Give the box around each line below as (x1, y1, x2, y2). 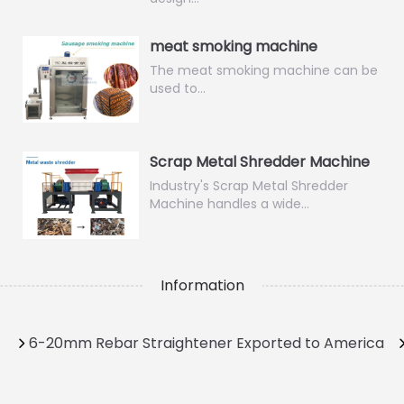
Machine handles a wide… (149, 195, 309, 214)
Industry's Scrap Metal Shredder (149, 177, 348, 196)
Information (160, 274, 244, 296)
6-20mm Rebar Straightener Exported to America (28, 332, 384, 353)
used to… (149, 79, 206, 97)
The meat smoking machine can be (149, 61, 378, 79)
